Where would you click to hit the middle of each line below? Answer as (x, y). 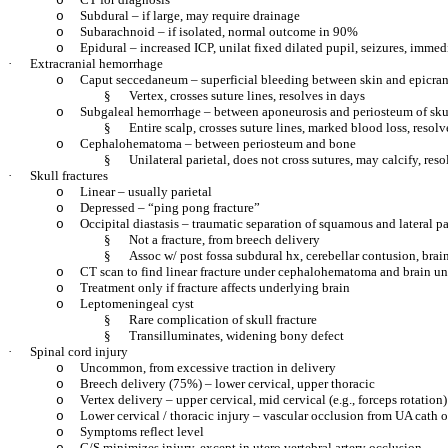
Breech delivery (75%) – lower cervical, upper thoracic (227, 383)
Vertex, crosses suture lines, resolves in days (247, 95)
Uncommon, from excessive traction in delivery (208, 367)
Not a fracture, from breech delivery (224, 239)
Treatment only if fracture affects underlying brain (215, 287)
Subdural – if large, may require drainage (190, 15)
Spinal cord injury (79, 351)
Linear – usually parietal (146, 191)
